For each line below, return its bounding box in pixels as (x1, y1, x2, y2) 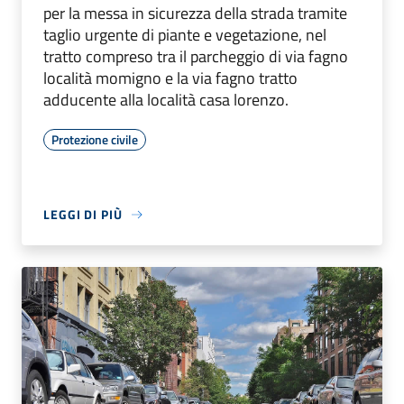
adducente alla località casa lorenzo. (43, 87, 289, 113)
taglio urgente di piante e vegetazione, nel (43, 23, 326, 48)
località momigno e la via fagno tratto (43, 66, 298, 91)
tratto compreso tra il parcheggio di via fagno (43, 44, 348, 69)
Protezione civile (51, 130, 138, 150)
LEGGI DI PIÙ (43, 205, 123, 225)
